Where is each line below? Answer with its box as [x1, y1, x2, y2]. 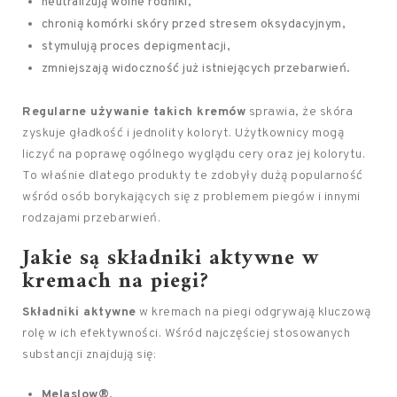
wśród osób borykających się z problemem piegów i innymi [22, 190, 361, 205]
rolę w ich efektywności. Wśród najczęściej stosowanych [22, 326, 350, 341]
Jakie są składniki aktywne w [22, 240, 319, 277]
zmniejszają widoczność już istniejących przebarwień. [41, 61, 351, 76]
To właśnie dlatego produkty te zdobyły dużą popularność [22, 168, 363, 183]
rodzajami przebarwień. [22, 211, 160, 226]
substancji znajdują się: [22, 347, 156, 362]
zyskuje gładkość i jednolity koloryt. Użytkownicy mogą [22, 126, 344, 141]
